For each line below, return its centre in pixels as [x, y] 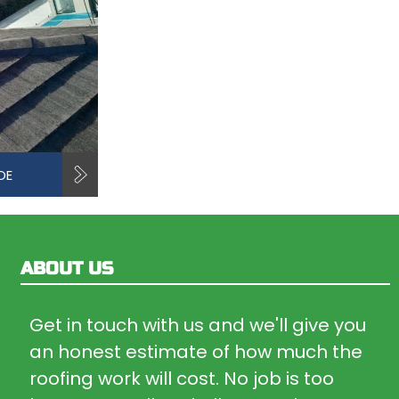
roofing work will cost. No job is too [182, 379]
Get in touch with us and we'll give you [198, 325]
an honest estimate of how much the [196, 352]
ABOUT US [67, 269]
